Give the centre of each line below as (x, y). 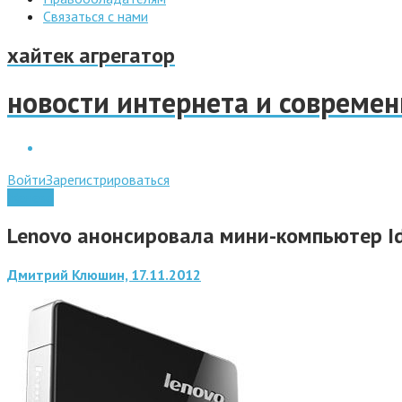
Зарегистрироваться (108, 179)
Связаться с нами (96, 16)
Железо (31, 197)
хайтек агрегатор (91, 55)
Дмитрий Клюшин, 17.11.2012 (104, 274)
